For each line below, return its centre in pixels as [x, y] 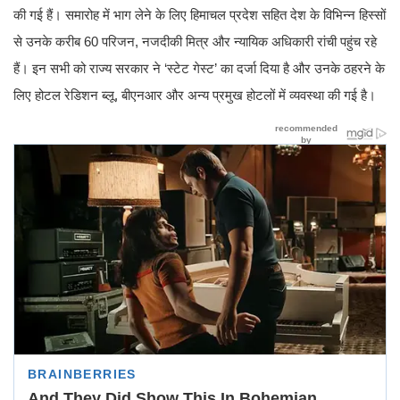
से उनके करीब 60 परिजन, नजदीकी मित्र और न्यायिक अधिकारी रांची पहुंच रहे [195, 42]
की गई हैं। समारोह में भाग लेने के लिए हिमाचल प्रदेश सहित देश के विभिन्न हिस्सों [200, 15]
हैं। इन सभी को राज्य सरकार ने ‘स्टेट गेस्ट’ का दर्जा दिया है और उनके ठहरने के [199, 69]
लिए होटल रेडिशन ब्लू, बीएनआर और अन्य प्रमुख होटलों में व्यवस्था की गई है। [195, 96]
